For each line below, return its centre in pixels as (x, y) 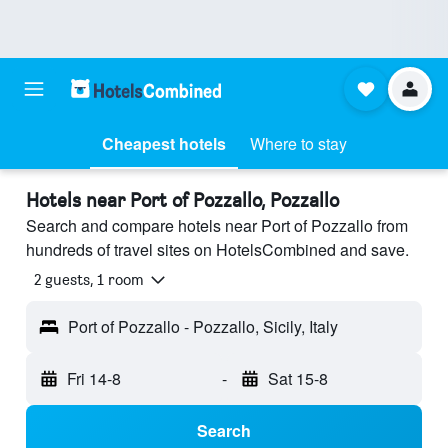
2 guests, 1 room (89, 280)
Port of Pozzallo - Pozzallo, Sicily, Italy (203, 327)
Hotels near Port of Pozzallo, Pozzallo (182, 200)
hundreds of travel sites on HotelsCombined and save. (217, 249)
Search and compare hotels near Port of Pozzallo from (217, 225)
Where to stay (298, 143)
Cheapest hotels (163, 143)
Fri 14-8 (94, 379)
